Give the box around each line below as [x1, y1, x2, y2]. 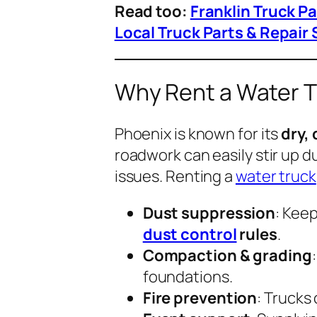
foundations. [142, 266, 233, 288]
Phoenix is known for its [114, 123, 282, 145]
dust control [142, 224, 237, 246]
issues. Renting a [114, 166, 236, 188]
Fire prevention [142, 287, 258, 309]
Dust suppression [142, 202, 276, 224]
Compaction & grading [142, 245, 312, 267]
